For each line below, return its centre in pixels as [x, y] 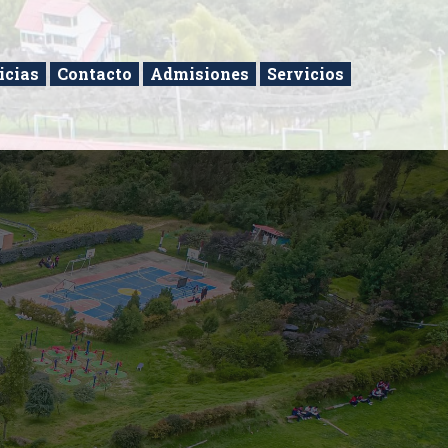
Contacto [95, 73]
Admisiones [200, 73]
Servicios [306, 73]
